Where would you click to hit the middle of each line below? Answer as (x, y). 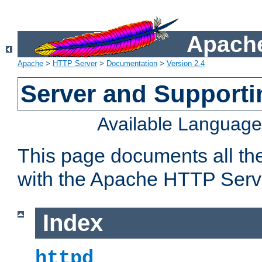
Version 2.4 (186, 64)
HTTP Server (75, 64)
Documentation (132, 64)
